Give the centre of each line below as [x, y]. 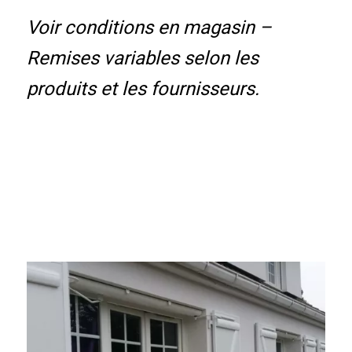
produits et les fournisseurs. [143, 88]
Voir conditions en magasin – [149, 27]
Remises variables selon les [142, 58]
